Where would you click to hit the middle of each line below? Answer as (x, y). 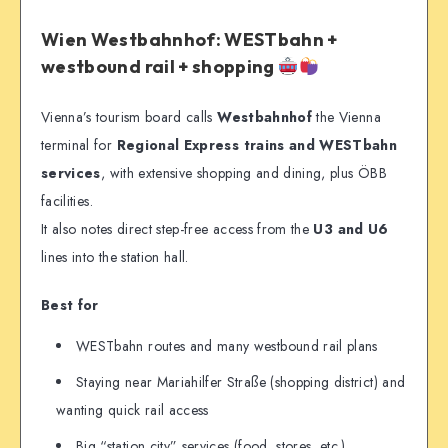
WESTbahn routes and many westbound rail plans (227, 346)
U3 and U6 (351, 228)
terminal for (79, 144)
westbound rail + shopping (160, 67)
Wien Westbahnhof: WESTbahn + (189, 40)
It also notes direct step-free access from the (177, 228)
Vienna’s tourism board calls (129, 116)
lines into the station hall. (115, 256)
